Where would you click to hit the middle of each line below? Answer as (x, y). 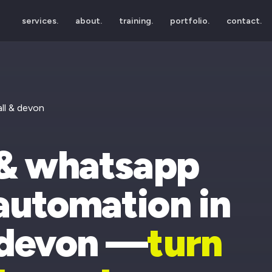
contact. (244, 21)
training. (136, 21)
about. (89, 21)
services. (40, 21)
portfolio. (190, 21)
